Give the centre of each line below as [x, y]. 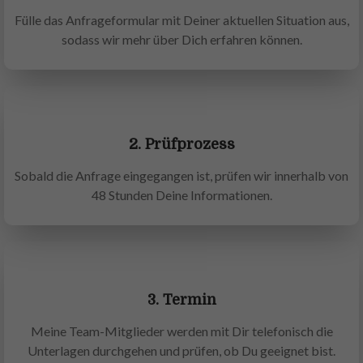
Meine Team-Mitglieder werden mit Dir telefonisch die [181, 331]
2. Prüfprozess [181, 145]
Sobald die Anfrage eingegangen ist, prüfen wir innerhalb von [181, 176]
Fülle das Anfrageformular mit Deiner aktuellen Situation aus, [181, 20]
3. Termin [181, 300]
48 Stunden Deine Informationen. [181, 195]
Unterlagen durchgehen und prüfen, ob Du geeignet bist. [181, 351]
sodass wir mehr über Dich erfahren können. [181, 40]
